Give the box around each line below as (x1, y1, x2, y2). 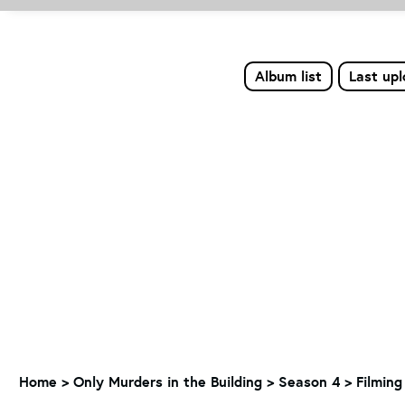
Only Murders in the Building (73, 372, 262, 391)
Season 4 (278, 372, 340, 391)
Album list (254, 66, 322, 86)
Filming (356, 372, 402, 391)
